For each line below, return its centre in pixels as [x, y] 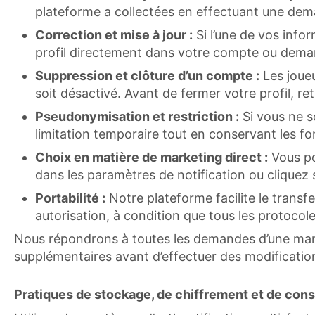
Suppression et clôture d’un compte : [147, 76]
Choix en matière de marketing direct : [152, 157]
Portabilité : [70, 198]
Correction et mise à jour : [114, 35]
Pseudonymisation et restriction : [137, 116]
